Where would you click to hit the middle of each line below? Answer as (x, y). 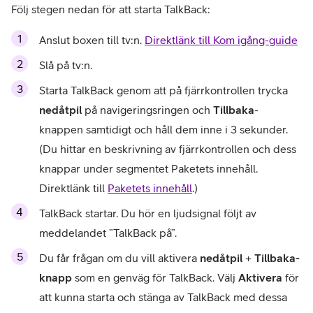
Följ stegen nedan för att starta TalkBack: (111, 9)
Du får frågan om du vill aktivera (119, 258)
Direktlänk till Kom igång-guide (221, 40)
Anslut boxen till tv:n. (92, 40)
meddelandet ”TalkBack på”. (108, 233)
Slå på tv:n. (66, 65)
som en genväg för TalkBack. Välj (155, 277)
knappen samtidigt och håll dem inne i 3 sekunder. (163, 129)
